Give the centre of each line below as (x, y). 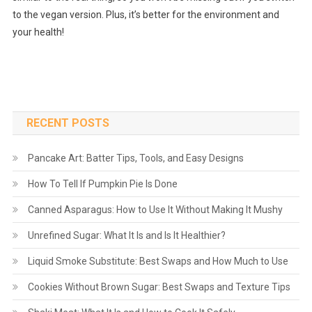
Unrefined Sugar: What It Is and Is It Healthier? (126, 236)
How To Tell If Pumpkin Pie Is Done (102, 184)
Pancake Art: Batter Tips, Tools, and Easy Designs (135, 158)
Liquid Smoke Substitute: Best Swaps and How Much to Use (158, 262)
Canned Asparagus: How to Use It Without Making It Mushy (155, 210)
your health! (38, 32)
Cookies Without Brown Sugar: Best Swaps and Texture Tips (159, 287)
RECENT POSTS (68, 123)
